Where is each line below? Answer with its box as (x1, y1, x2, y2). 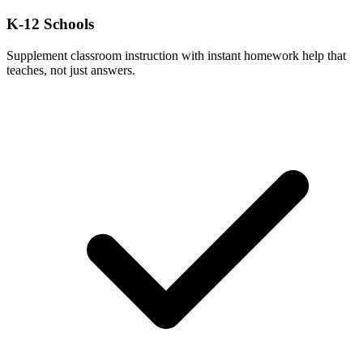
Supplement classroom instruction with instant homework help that (6, 48, 346, 62)
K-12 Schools (6, 15, 94, 33)
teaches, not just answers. (6, 62, 135, 77)
